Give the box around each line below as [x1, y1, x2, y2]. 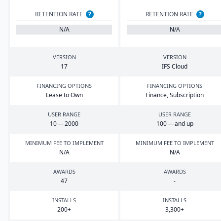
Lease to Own [45, 91, 83, 99]
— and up [166, 119, 193, 128]
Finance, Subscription [146, 91, 204, 99]
